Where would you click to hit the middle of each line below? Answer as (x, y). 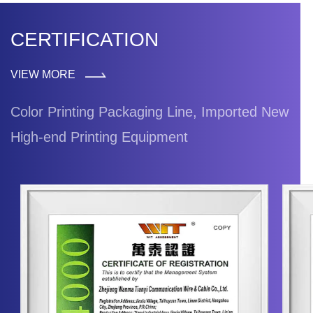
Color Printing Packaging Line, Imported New (150, 111)
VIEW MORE (44, 74)
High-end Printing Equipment (99, 137)
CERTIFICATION (85, 39)
